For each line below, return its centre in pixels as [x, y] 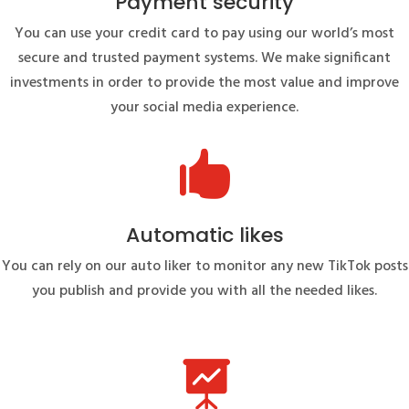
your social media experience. [204, 107]
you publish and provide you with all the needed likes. [204, 291]
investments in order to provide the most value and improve [204, 83]
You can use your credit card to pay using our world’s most [204, 33]
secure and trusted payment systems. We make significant [204, 58]
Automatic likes [204, 235]
